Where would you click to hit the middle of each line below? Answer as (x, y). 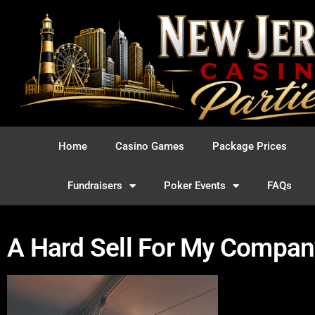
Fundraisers (95, 186)
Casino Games (150, 146)
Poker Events (195, 186)
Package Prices (250, 146)
